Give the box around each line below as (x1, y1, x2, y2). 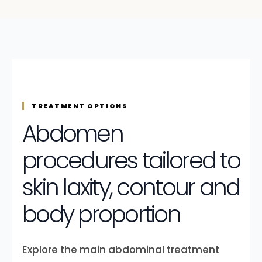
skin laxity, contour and (22, 171, 240, 204)
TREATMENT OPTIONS (32, 101, 128, 111)
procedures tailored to (22, 144, 240, 177)
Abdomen (22, 118, 123, 150)
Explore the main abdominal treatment (22, 243, 219, 257)
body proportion (22, 198, 180, 230)
